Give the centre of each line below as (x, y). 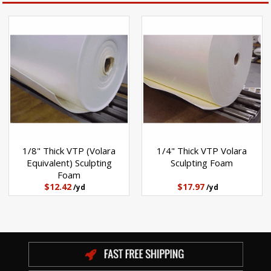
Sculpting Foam (202, 163)
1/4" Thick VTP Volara (202, 151)
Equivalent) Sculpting (69, 163)
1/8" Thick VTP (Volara (69, 151)
